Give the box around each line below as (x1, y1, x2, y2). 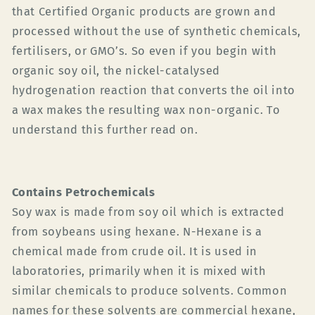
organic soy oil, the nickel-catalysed (11, 64, 220, 78)
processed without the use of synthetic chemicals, (11, 25, 301, 39)
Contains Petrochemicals (11, 186, 155, 200)
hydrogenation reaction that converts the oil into (11, 84, 295, 98)
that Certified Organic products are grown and (11, 5, 276, 19)
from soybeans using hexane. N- (11, 225, 197, 239)
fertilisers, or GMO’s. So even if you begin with (11, 44, 277, 58)
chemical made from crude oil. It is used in (11, 245, 257, 259)
